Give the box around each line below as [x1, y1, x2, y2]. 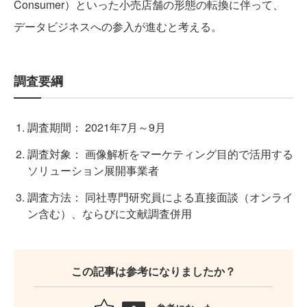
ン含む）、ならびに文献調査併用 [27, 205, 192, 221]
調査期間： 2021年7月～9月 [27, 119, 166, 135]
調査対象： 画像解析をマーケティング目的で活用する [27, 145, 293, 162]
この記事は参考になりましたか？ [71, 262, 236, 279]
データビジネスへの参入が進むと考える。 [14, 18, 222, 34]
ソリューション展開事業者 [27, 162, 159, 178]
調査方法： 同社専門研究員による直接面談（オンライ [27, 188, 293, 205]
